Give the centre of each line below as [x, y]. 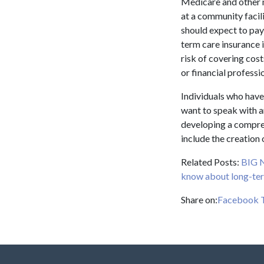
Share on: [199, 200]
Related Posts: [211, 162]
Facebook [238, 200]
